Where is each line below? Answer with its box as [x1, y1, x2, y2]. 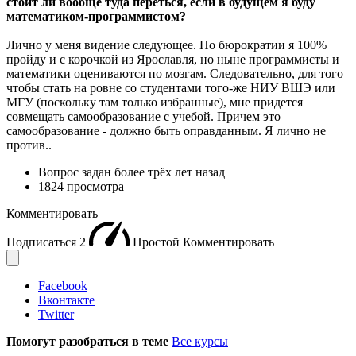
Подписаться [6, 234, 79, 249]
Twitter [38, 307, 74, 321]
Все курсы [172, 334, 228, 348]
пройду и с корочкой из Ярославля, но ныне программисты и [6, 52, 339, 66]
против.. [6, 137, 52, 152]
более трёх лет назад [114, 164, 225, 179]
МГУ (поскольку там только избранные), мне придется [6, 95, 303, 109]
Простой [133, 234, 183, 249]
